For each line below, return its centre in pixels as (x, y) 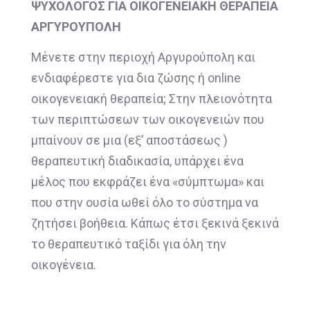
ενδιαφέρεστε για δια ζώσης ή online (136, 77)
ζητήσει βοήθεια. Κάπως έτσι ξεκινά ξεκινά (155, 223)
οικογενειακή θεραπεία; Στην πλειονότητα (152, 98)
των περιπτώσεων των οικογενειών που (148, 119)
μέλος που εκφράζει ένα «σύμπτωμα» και (148, 181)
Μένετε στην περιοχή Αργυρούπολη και (143, 57)
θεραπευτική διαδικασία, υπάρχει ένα (137, 161)
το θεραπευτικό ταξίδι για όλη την (129, 244)
